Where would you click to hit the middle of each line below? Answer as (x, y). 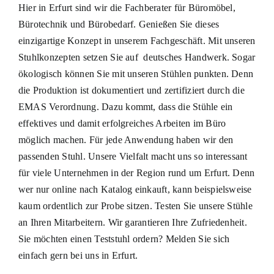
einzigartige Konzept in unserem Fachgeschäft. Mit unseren (137, 40)
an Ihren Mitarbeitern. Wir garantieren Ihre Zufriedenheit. (132, 222)
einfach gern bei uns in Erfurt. (78, 255)
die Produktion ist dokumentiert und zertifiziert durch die (131, 90)
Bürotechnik (43, 24)
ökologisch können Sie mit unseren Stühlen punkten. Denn (136, 73)
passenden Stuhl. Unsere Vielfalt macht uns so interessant (133, 156)
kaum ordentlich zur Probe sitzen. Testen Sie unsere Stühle (135, 206)
